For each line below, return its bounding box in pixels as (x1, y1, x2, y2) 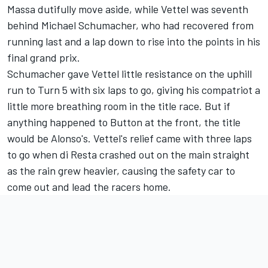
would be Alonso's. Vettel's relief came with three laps (7, 131, 252, 145)
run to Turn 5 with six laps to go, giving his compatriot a (7, 83, 260, 96)
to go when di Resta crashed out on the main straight (7, 147, 249, 161)
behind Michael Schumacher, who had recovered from (7, 18, 254, 32)
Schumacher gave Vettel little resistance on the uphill (7, 66, 252, 80)
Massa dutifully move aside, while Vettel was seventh (7, 2, 248, 16)
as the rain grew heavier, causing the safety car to (7, 163, 235, 177)
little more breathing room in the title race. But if (7, 99, 230, 112)
